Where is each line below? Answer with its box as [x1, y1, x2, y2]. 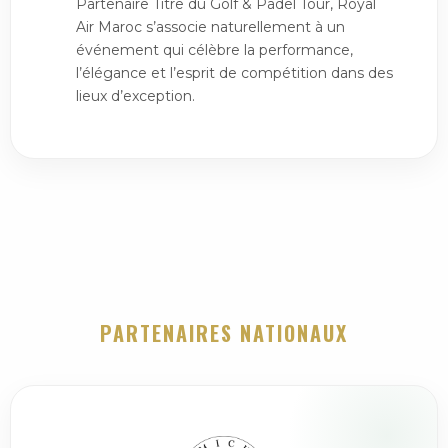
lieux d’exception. [76, 87, 195, 105]
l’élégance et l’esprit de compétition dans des [76, 64, 393, 82]
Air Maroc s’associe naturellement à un [76, 18, 345, 36]
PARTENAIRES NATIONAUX [100, 318, 348, 348]
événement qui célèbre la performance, [76, 41, 353, 59]
